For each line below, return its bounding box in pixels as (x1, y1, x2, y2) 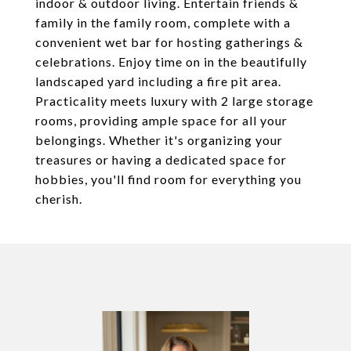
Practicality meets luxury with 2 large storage (35, 93, 313, 108)
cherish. (35, 191, 82, 206)
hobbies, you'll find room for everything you (35, 172, 302, 186)
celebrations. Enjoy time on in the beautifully (35, 54, 307, 69)
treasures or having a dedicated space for (35, 152, 287, 167)
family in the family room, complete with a (35, 15, 291, 30)
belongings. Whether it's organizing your (35, 132, 283, 147)
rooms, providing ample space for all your (35, 113, 288, 128)
